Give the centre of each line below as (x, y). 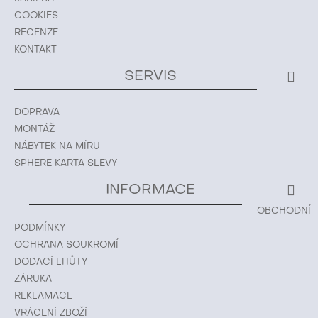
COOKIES (36, 16)
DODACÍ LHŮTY (51, 262)
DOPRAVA (37, 113)
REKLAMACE (43, 296)
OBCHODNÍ (284, 211)
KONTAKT (35, 50)
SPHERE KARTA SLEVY (66, 164)
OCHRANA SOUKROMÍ (66, 245)
